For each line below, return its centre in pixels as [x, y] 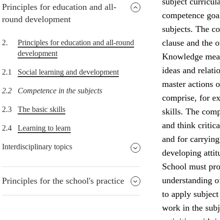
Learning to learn [44, 128]
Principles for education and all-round [76, 43]
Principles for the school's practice [63, 181]
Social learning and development [68, 72]
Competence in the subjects [60, 91]
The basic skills [41, 110]
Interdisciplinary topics [37, 147]
